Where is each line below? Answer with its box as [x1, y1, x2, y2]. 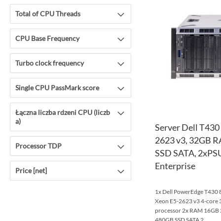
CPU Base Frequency [15, 34, 79, 42]
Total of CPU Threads [15, 9, 80, 18]
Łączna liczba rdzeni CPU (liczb [15, 108, 110, 116]
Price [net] [15, 166, 47, 175]
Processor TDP [15, 141, 62, 150]
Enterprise [154, 160, 195, 171]
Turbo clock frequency [15, 58, 84, 67]
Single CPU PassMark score [15, 83, 99, 92]
